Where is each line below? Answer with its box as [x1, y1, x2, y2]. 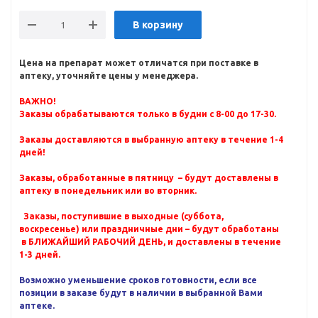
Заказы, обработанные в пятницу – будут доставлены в [19, 173, 278, 182]
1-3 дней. [19, 250, 60, 259]
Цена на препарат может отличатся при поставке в [19, 58, 258, 67]
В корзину [133, 19, 183, 31]
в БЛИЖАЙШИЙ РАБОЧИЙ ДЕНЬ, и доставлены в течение [19, 237, 281, 246]
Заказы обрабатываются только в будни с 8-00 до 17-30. [19, 109, 276, 119]
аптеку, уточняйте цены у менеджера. [19, 71, 198, 80]
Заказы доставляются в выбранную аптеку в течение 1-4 [19, 135, 283, 144]
